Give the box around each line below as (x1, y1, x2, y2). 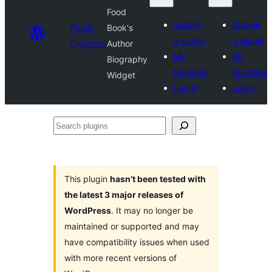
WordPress (64, 205, 111, 216)
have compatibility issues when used (64, 237, 209, 247)
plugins (53, 137, 86, 149)
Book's (107, 22, 133, 33)
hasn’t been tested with (110, 174, 206, 184)
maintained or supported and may (64, 221, 199, 231)
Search (53, 119, 84, 131)
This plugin (64, 174, 110, 184)
